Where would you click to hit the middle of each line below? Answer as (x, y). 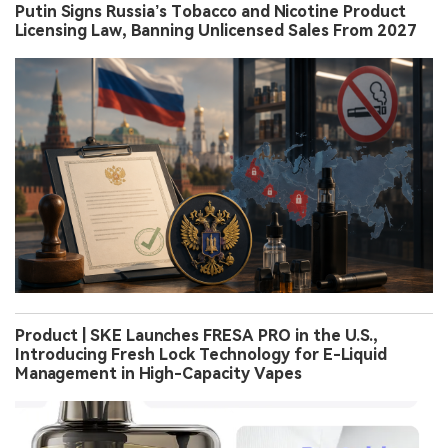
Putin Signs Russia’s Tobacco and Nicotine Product (210, 12)
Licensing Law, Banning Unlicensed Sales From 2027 (216, 31)
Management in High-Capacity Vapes (158, 373)
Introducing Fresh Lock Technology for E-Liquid (201, 354)
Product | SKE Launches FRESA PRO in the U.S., (196, 335)
